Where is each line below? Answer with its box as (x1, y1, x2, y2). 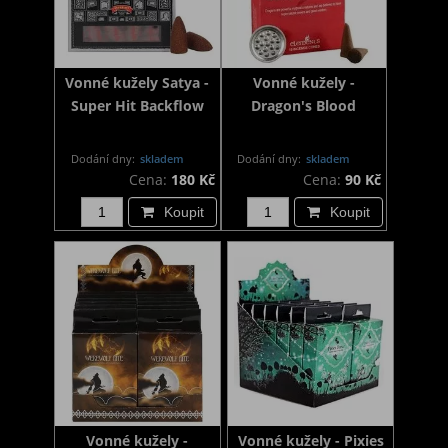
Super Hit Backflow (70, 96, 204, 116)
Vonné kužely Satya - (65, 73, 210, 93)
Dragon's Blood (251, 96, 357, 116)
